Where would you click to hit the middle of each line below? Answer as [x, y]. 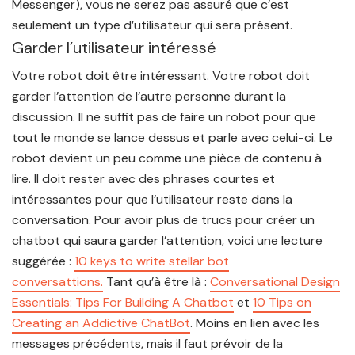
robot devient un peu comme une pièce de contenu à [167, 158]
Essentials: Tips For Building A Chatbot [123, 303]
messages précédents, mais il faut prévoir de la [147, 344]
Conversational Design [275, 282]
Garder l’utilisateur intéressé [114, 48]
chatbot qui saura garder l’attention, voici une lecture [167, 241]
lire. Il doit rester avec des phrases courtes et [143, 179]
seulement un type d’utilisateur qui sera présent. [152, 25]
